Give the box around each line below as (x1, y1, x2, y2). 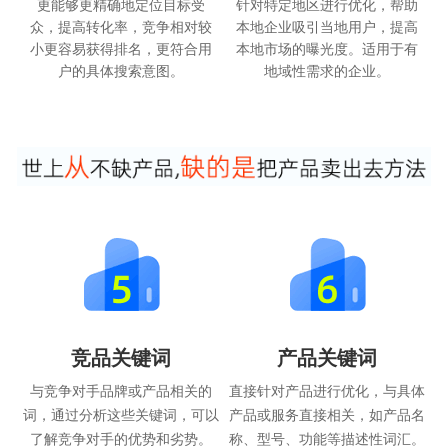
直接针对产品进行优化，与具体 (229, 379, 426, 400)
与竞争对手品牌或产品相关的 (29, 379, 212, 400)
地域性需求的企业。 (264, 60, 391, 81)
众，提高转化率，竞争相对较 (29, 16, 212, 37)
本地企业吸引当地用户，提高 (236, 16, 419, 37)
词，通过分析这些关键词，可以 (22, 403, 219, 424)
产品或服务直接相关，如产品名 (229, 403, 426, 424)
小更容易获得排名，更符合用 (29, 38, 212, 59)
